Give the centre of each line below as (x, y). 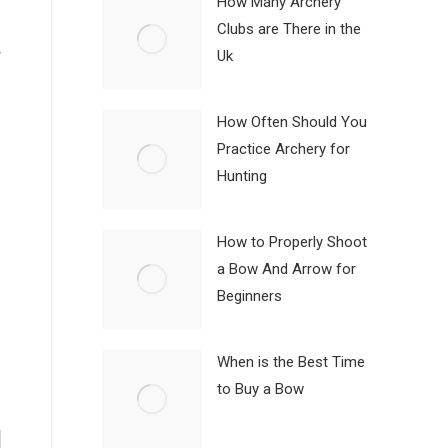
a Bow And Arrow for (286, 269)
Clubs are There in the (289, 29)
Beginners (249, 296)
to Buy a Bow (260, 389)
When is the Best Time (291, 362)
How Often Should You (292, 122)
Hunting (242, 176)
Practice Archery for (283, 149)
